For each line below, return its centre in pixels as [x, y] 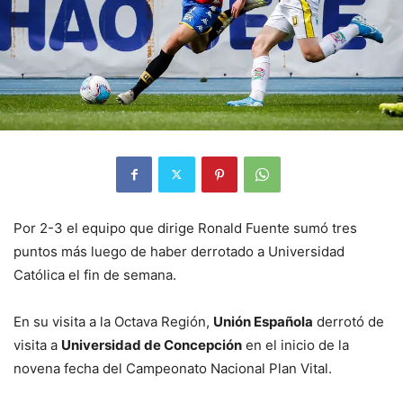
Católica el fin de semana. [95, 274]
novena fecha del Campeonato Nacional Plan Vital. [173, 368]
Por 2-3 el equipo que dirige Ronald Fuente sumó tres [185, 228]
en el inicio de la [296, 345]
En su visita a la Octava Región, [113, 321]
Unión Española [263, 321]
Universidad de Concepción [152, 345]
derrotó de [349, 321]
